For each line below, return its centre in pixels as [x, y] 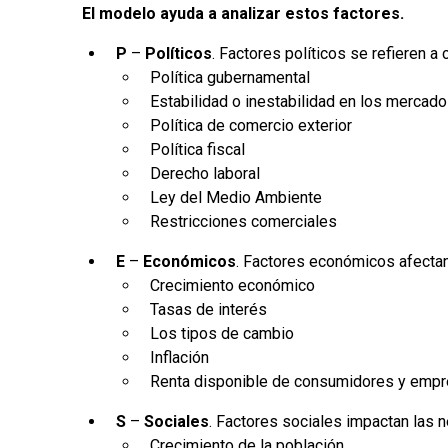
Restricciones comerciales [244, 221]
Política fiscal [198, 149]
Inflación [180, 357]
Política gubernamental [230, 77]
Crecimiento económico [233, 285]
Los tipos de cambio [222, 333]
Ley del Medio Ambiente [236, 197]
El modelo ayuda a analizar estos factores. [243, 13]
